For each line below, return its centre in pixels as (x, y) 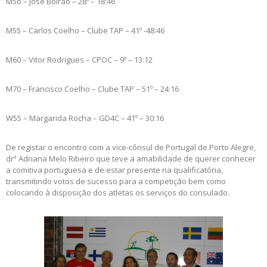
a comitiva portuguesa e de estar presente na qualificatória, (114, 170)
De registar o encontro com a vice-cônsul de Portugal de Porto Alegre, (131, 148)
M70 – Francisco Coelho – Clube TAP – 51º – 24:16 (92, 89)
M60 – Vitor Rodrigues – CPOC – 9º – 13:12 (79, 60)
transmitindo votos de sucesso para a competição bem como (116, 181)
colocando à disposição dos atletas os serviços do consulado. (118, 193)
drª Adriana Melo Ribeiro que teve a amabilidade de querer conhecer (131, 159)
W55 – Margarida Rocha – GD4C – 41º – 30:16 (85, 118)
